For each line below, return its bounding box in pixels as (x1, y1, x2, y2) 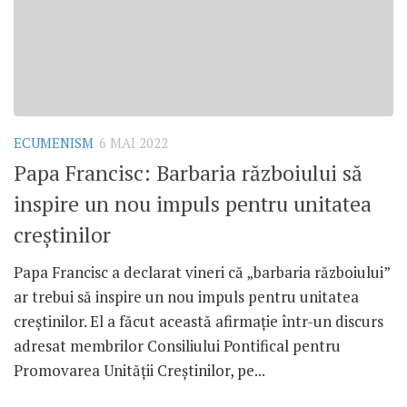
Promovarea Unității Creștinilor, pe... (14, 360, 265, 382)
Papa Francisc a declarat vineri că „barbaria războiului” (14, 262, 390, 283)
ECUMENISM (14, 134, 94, 152)
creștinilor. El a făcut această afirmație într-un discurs (14, 311, 383, 333)
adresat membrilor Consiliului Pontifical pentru (14, 335, 341, 357)
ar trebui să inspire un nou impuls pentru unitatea (14, 286, 359, 308)
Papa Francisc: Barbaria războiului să (14, 159, 362, 188)
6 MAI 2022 (99, 134, 168, 152)
